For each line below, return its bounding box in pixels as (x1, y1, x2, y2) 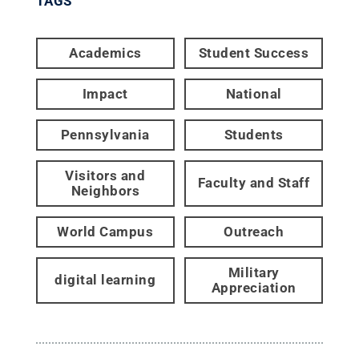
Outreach (224, 223, 284, 240)
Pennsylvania (60, 126, 150, 143)
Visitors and (65, 167, 146, 184)
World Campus (57, 223, 154, 240)
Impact (82, 85, 128, 102)
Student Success (198, 44, 309, 61)
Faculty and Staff (197, 175, 310, 192)
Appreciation (211, 279, 296, 296)
